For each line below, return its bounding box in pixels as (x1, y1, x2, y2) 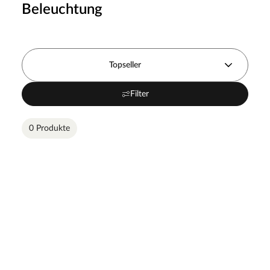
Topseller (109, 60, 142, 69)
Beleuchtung (22, 2, 102, 17)
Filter (130, 89, 149, 98)
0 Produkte (29, 124, 70, 133)
